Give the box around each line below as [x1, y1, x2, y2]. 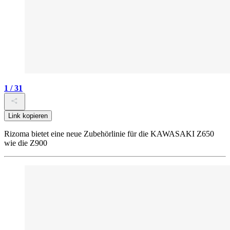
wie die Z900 [4, 139, 47, 148]
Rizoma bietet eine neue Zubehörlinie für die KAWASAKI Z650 [4, 129, 214, 139]
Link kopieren [8, 112, 48, 120]
